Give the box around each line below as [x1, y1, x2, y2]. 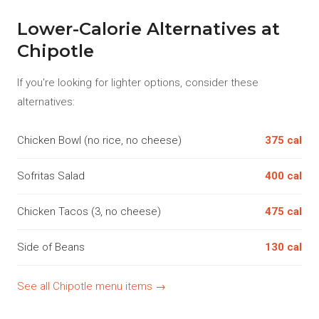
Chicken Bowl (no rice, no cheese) [17, 134, 182, 147]
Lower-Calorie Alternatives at [17, 19, 280, 39]
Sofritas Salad [17, 169, 85, 182]
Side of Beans [17, 241, 85, 253]
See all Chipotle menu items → [17, 280, 166, 293]
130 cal [265, 241, 302, 253]
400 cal [265, 169, 302, 182]
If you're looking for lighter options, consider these [17, 76, 258, 89]
